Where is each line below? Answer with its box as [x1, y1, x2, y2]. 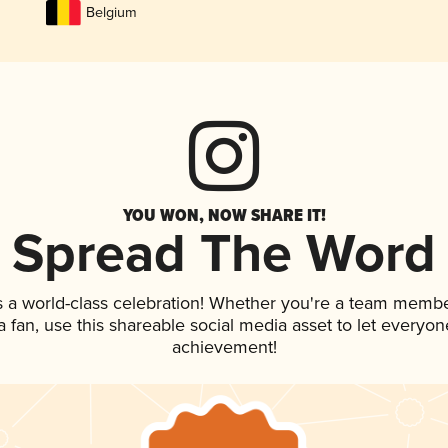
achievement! [171, 337, 277, 360]
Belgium [85, 4, 137, 22]
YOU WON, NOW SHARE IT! [122, 202, 326, 229]
